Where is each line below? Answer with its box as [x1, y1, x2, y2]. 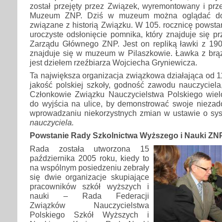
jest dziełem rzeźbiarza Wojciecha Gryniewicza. [30, 57, 197, 67]
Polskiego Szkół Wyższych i [30, 210, 149, 219]
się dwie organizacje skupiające [30, 172, 149, 181]
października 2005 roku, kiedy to [30, 153, 149, 163]
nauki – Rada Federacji [30, 191, 149, 200]
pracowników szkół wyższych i [30, 181, 149, 191]
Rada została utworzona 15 [30, 144, 149, 153]
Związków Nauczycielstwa [30, 200, 149, 210]
